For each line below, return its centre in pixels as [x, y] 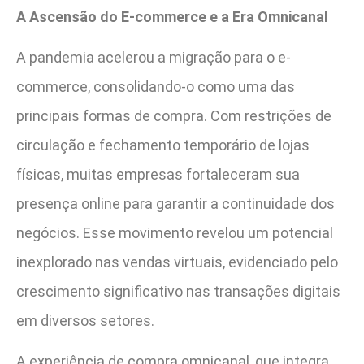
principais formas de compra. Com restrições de [174, 115]
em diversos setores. [85, 320]
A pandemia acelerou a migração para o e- [154, 57]
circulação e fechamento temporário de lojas [163, 145]
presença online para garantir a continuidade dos [175, 203]
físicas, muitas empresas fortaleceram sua [158, 174]
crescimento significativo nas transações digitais [178, 291]
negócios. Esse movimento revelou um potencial [175, 232]
